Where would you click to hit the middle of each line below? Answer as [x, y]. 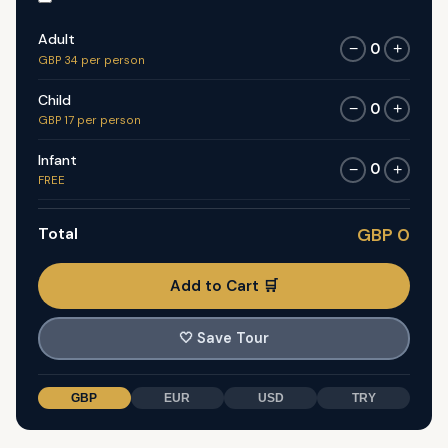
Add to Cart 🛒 [224, 285]
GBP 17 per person [89, 121]
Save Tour [233, 338]
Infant [57, 159]
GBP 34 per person [91, 60]
